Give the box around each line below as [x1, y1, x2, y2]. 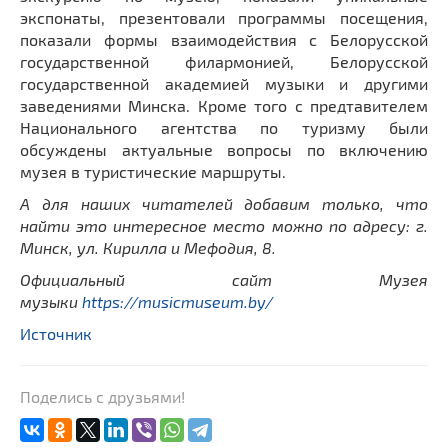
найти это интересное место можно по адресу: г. [20, 216, 428, 236]
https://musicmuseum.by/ [82, 292, 273, 312]
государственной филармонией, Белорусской [20, 52, 428, 72]
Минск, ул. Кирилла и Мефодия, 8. [20, 238, 276, 258]
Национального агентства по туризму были [20, 118, 428, 138]
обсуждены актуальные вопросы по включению [20, 140, 428, 160]
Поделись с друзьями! [20, 387, 185, 407]
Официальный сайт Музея [20, 270, 428, 290]
